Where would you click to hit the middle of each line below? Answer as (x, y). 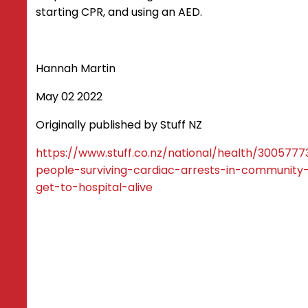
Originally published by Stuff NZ (119, 125)
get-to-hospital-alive (96, 187)
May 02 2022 (69, 97)
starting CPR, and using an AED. (119, 12)
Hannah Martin (76, 68)
